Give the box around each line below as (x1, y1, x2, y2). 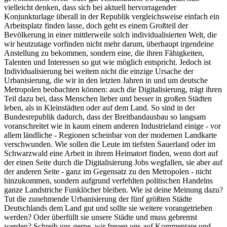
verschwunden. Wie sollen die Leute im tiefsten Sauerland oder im (4, 140, 215, 149)
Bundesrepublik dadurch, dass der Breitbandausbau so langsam (4, 112, 206, 122)
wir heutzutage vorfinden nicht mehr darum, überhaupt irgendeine (4, 40, 214, 49)
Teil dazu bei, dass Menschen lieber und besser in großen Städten (4, 94, 212, 103)
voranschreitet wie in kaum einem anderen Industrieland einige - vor (4, 122, 221, 131)
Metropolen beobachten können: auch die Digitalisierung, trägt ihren (4, 85, 222, 94)
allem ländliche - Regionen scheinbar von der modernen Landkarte (4, 131, 217, 140)
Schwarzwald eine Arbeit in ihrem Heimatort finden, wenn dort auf (4, 149, 218, 158)
